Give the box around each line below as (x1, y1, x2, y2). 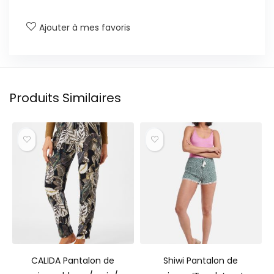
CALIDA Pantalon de (31, 254, 115, 267)
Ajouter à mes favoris (39, 21, 130, 34)
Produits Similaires (9, 89, 121, 107)
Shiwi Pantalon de (163, 254, 239, 267)
